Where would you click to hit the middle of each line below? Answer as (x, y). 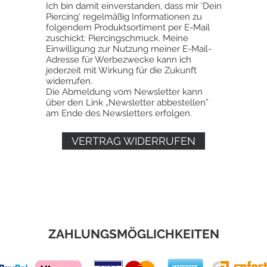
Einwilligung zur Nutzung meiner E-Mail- (129, 49)
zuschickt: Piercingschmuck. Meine (117, 38)
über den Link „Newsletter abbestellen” (127, 102)
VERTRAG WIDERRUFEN (133, 141)
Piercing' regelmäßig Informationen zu (124, 16)
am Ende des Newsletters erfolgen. (119, 113)
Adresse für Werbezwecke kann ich (119, 59)
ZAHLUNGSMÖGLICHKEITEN (133, 234)
